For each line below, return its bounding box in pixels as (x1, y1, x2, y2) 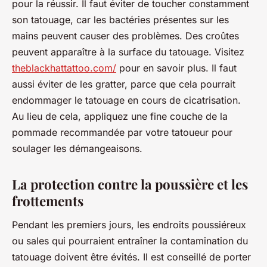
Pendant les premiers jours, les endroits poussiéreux (12, 218, 246, 231)
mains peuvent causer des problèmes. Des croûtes (12, 30, 239, 42)
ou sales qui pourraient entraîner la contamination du (12, 234, 248, 247)
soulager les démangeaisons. (12, 142, 142, 155)
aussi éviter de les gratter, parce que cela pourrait (12, 78, 235, 91)
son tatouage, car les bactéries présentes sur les (12, 14, 229, 26)
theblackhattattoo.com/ (12, 62, 116, 74)
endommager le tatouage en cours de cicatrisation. (12, 94, 241, 107)
